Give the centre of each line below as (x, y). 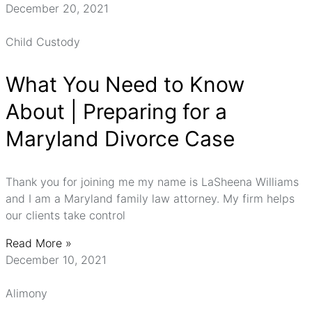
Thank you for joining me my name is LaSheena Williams (152, 182)
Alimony (26, 293)
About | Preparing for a (116, 111)
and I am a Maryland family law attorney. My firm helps (150, 198)
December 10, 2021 (56, 260)
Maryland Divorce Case (120, 139)
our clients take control (65, 215)
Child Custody (43, 42)
